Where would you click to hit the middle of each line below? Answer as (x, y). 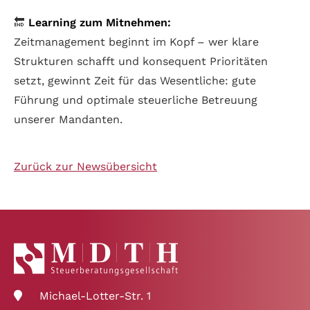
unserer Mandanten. (68, 120)
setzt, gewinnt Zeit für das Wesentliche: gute (135, 81)
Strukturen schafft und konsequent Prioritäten (141, 62)
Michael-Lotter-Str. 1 (95, 296)
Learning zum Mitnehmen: (100, 23)
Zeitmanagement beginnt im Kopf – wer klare (136, 42)
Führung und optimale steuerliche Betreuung (136, 100)
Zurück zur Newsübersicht (85, 167)
